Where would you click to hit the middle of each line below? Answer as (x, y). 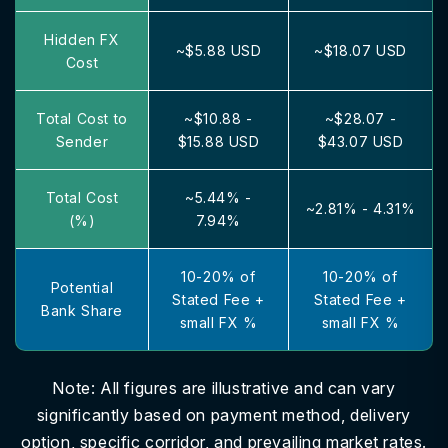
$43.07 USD (360, 141)
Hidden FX (82, 39)
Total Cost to (82, 118)
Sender (82, 141)
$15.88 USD (218, 141)
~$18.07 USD (360, 50)
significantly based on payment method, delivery (224, 415)
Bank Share (82, 310)
